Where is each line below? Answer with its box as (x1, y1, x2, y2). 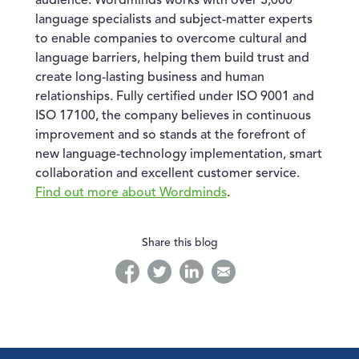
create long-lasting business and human (35, 71, 264, 84)
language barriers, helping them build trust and (35, 52, 309, 65)
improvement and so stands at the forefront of (35, 129, 305, 142)
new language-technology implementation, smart (35, 148, 322, 161)
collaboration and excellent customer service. (35, 167, 300, 180)
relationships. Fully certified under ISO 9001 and (35, 91, 314, 103)
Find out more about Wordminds (35, 187, 227, 200)
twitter (147, 262, 186, 275)
